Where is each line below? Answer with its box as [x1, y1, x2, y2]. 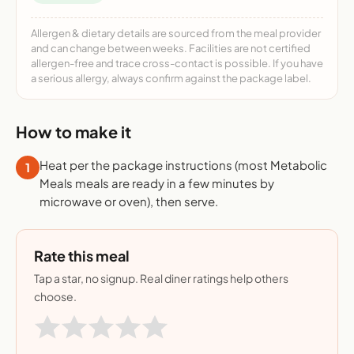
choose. [34, 288, 77, 303]
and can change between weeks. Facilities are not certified [31, 41, 311, 55]
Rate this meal [34, 246, 130, 265]
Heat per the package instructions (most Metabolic [40, 156, 327, 172]
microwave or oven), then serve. [40, 193, 218, 209]
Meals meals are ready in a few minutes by [40, 175, 274, 190]
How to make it [16, 121, 131, 141]
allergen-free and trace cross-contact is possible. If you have [31, 56, 323, 70]
